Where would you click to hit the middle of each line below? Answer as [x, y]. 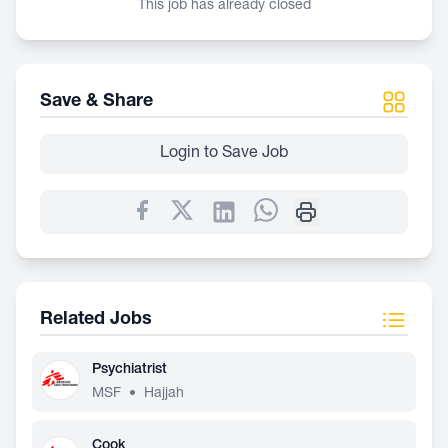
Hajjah [164, 394]
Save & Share [96, 102]
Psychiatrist [129, 370]
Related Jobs [96, 320]
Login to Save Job [224, 154]
